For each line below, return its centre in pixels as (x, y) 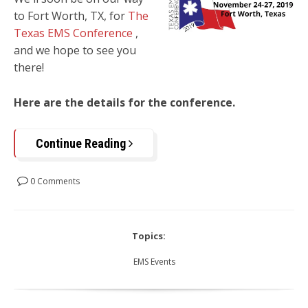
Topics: (149, 236)
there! (29, 68)
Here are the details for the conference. (124, 102)
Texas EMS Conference (75, 33)
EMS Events (154, 262)
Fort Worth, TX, (67, 16)
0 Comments (54, 181)
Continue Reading (82, 144)
